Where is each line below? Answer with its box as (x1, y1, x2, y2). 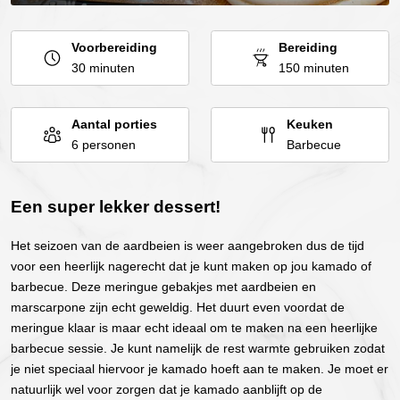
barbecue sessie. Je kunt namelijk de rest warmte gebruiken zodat (11, 340, 385, 355)
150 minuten (279, 60, 350, 75)
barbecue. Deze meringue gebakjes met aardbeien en (11, 279, 316, 294)
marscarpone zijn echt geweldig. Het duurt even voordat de (11, 299, 345, 314)
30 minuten (71, 60, 135, 75)
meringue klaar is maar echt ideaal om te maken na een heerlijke (11, 320, 378, 335)
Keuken (287, 116, 334, 131)
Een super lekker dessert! (11, 196, 221, 216)
